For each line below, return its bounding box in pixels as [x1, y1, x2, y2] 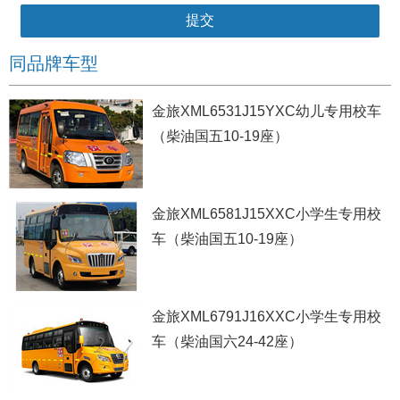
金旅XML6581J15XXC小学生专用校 [151, 206, 381, 222]
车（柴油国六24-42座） [151, 334, 303, 350]
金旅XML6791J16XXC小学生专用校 [151, 309, 381, 325]
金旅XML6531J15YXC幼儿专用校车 [151, 104, 381, 120]
